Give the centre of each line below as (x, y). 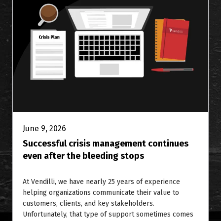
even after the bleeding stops (83, 156)
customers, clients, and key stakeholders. (89, 204)
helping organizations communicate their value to (101, 193)
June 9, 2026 (44, 129)
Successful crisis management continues (106, 144)
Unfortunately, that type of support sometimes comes (108, 215)
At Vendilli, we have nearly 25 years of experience (101, 182)
